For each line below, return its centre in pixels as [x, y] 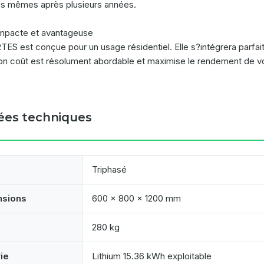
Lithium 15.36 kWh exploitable [152, 256]
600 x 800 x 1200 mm [136, 198]
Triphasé [109, 169]
